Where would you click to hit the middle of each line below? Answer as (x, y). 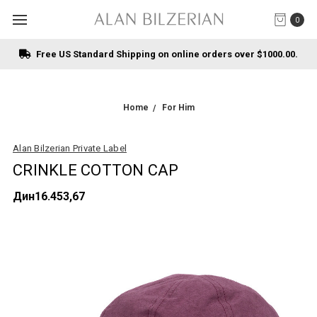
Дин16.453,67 (49, 196)
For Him (178, 108)
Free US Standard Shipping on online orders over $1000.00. (166, 54)
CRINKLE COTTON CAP (96, 170)
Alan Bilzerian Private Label (70, 148)
